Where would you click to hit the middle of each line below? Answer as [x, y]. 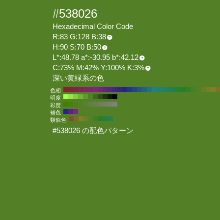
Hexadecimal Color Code [93, 27]
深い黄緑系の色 [78, 78]
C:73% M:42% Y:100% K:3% [98, 68]
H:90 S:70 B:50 [77, 47]
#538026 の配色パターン [94, 131]
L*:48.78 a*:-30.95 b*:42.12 [96, 57]
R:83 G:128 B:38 [79, 37]
